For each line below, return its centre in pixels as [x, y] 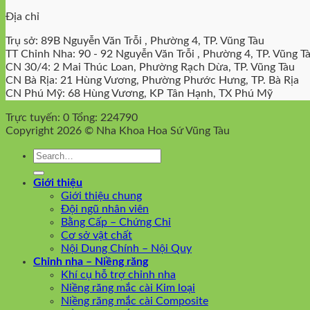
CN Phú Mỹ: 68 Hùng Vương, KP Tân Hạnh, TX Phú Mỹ [139, 93]
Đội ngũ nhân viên [105, 209]
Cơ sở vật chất [97, 235]
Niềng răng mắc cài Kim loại [128, 288]
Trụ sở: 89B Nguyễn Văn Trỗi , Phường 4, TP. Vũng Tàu [135, 40]
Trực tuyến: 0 [37, 117]
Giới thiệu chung [101, 195]
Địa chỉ [22, 16]
